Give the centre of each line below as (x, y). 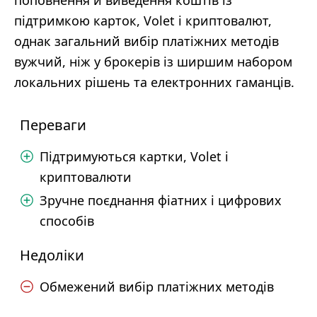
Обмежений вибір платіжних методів (157, 287)
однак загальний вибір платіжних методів (146, 41)
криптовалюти (86, 177)
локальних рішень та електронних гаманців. (154, 82)
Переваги (53, 125)
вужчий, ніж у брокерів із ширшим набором (153, 62)
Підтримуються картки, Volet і (134, 156)
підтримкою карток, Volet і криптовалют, (143, 21)
